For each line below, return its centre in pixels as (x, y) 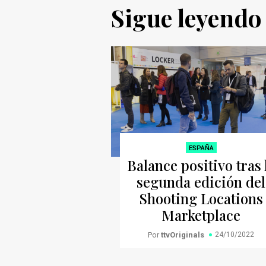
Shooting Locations (201, 198)
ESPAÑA (201, 148)
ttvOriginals (183, 235)
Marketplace (201, 215)
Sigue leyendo (186, 17)
